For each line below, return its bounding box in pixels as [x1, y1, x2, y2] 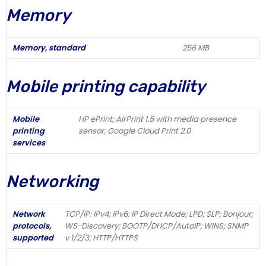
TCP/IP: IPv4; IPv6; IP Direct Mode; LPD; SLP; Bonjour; [65, 208, 253, 220]
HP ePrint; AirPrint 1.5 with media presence [78, 113, 236, 125]
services [12, 137, 45, 148]
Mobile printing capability [6, 76, 205, 96]
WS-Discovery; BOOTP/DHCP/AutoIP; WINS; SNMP [65, 220, 248, 232]
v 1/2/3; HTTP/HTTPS [65, 232, 138, 243]
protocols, [12, 220, 51, 232]
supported [12, 232, 53, 243]
